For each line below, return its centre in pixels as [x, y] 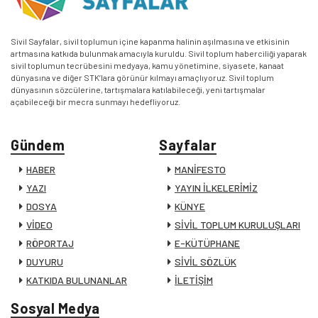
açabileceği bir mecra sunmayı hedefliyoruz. [95, 101]
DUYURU [45, 261]
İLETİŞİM [194, 280]
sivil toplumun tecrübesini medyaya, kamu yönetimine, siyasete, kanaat [147, 65]
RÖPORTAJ [50, 243]
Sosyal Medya [55, 308]
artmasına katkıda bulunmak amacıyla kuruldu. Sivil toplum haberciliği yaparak [159, 53]
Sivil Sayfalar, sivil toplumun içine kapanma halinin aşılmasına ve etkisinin [150, 41]
